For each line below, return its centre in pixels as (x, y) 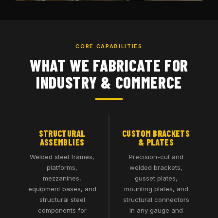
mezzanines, (62, 178)
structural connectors (156, 200)
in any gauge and (156, 210)
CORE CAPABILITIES (109, 46)
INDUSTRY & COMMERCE (109, 82)
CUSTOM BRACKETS (156, 133)
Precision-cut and (156, 157)
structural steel (62, 200)
